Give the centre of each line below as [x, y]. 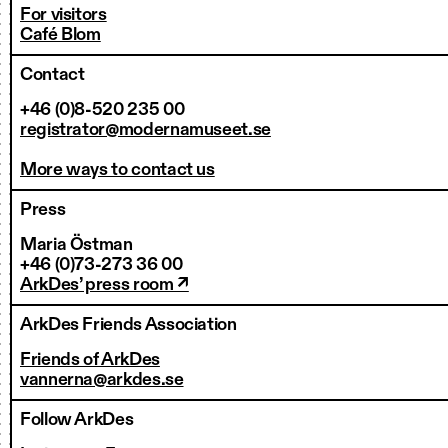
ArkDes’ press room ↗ [104, 285]
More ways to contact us [117, 170]
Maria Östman [76, 245]
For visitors [63, 15]
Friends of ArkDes [90, 360]
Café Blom [60, 35]
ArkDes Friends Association [128, 325]
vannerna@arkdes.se [102, 380]
